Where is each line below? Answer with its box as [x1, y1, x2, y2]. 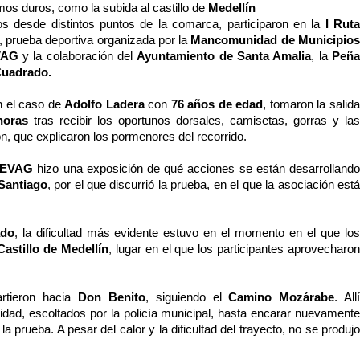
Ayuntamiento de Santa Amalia [137, 50, 312, 63]
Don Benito [78, 291, 145, 304]
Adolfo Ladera [64, 98, 145, 111]
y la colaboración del [18, 50, 137, 63]
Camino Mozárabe [228, 291, 335, 304]
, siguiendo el [145, 291, 229, 304]
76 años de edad [170, 98, 264, 111]
